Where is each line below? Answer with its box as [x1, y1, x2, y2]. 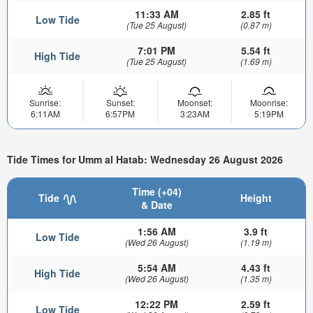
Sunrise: [29, 96, 61, 109]
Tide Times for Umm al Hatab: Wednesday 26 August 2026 [7, 152, 283, 166]
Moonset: [177, 96, 212, 109]
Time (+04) [131, 184, 182, 199]
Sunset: [105, 96, 135, 109]
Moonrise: [249, 96, 288, 109]
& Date [140, 198, 173, 212]
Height [240, 191, 272, 205]
